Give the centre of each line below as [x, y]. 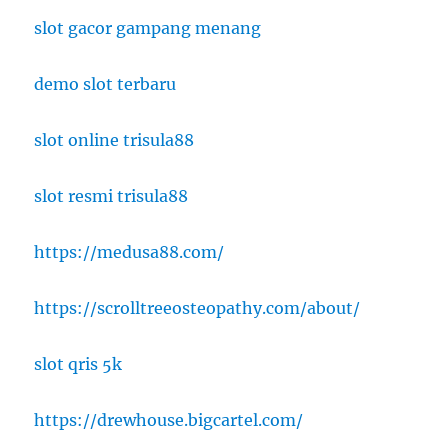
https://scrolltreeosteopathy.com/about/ [197, 308]
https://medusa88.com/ [129, 252]
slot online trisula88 [114, 140]
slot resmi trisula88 [111, 196]
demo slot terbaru [105, 84]
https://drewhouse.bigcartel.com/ [169, 420]
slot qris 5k [78, 364]
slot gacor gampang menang [148, 28]
